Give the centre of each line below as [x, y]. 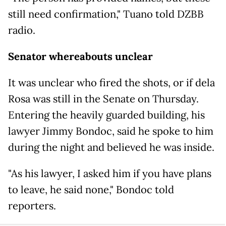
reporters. [32, 206]
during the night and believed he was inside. [111, 148]
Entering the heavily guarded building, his [106, 115]
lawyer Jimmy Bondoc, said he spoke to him [111, 131]
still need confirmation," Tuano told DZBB [106, 14]
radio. [22, 31]
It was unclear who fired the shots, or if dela [111, 83]
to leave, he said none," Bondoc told [91, 190]
